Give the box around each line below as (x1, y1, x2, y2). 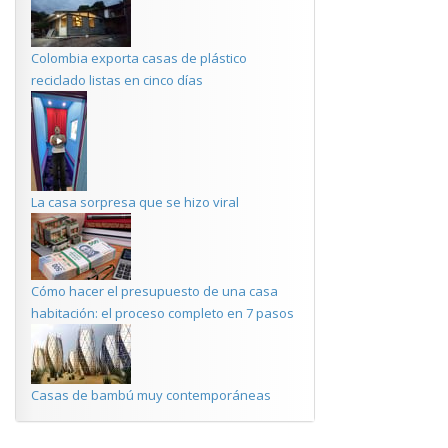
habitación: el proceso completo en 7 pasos (31, 304, 294, 322)
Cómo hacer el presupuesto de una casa (31, 282, 278, 300)
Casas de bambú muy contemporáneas (31, 386, 271, 404)
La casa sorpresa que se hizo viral (31, 193, 239, 211)
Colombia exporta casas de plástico (31, 49, 247, 67)
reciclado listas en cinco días (31, 71, 203, 89)
